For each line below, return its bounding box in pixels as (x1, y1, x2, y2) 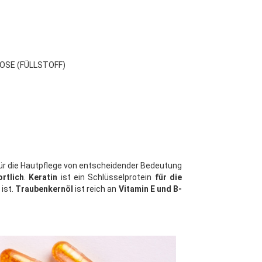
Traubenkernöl (15, 184, 73, 194)
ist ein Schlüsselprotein (57, 173, 155, 182)
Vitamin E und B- (118, 184, 182, 194)
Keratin (29, 173, 58, 182)
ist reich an (73, 184, 119, 194)
